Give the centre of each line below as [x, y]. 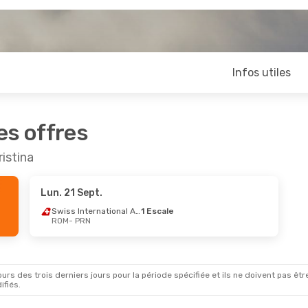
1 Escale [157, 211]
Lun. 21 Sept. [71, 193]
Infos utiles [261, 73]
